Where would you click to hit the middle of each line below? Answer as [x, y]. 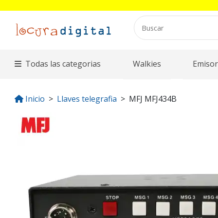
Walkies [147, 64]
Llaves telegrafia [87, 99]
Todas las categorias [63, 64]
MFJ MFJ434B [153, 99]
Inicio [35, 99]
